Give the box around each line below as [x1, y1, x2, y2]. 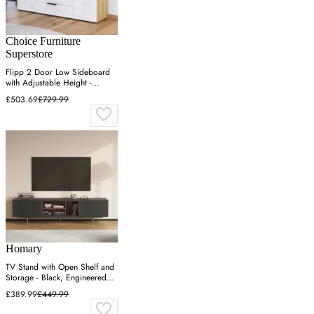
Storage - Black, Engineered [6, 271, 107, 285]
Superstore [6, 48, 53, 60]
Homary [6, 243, 42, 255]
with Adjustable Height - [6, 76, 92, 90]
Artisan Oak [6, 87, 47, 100]
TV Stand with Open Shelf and [6, 261, 114, 274]
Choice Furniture [6, 35, 81, 48]
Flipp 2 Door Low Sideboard [6, 66, 110, 79]
